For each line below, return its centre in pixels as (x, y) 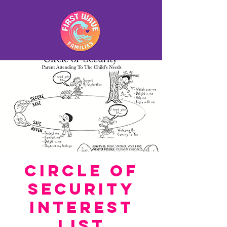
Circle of (81, 171)
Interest (81, 207)
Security (81, 189)
